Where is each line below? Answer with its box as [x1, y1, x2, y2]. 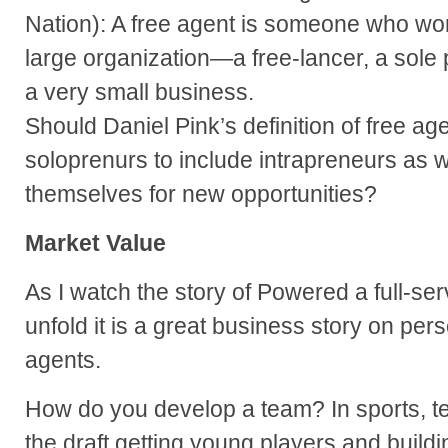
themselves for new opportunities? [25, 180, 377, 207]
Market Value [25, 229, 166, 256]
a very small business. [25, 78, 254, 105]
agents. [25, 346, 101, 373]
